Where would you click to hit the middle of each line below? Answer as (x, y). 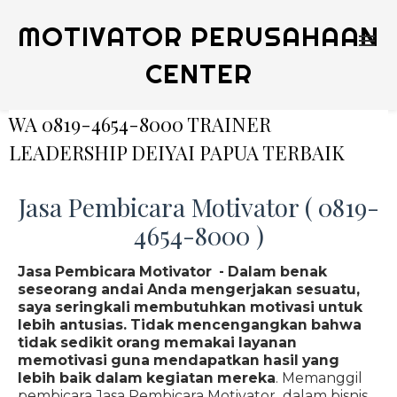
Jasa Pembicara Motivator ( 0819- (198, 207)
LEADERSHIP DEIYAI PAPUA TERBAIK (177, 152)
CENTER (198, 74)
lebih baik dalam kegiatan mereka (147, 378)
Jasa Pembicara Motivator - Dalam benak (172, 272)
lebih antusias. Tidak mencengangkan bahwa (190, 325)
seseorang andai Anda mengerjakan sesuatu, (189, 289)
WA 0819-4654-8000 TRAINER (140, 124)
